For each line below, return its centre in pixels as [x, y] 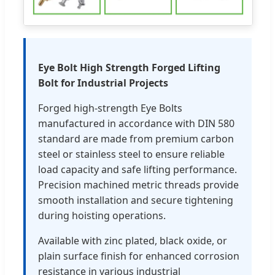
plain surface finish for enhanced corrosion [139, 256]
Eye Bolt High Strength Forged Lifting [129, 68]
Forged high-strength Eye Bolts [110, 108]
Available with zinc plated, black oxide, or [133, 241]
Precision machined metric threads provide [138, 185]
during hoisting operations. [102, 216]
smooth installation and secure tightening [136, 200]
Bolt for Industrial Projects [103, 83]
